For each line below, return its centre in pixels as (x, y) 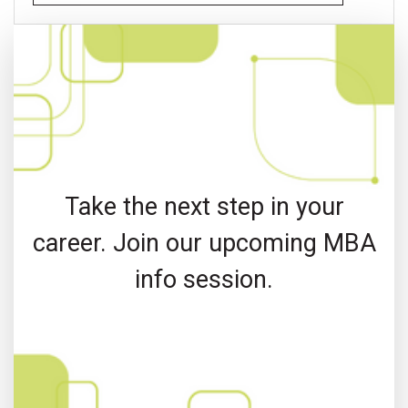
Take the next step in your (204, 207)
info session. (204, 280)
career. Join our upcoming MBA (204, 244)
